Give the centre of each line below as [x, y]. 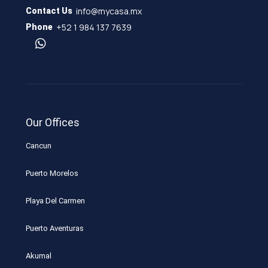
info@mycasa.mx [109, 11]
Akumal [39, 255]
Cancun [39, 145]
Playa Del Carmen [56, 200]
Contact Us [49, 10]
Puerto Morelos [52, 173]
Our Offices [53, 122]
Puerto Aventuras [55, 228]
